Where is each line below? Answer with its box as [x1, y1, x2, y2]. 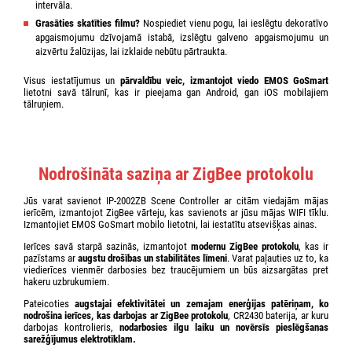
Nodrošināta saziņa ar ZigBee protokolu [38, 163, 313, 184]
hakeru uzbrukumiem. [24, 275, 109, 288]
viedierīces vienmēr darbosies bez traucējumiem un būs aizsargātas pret [24, 263, 328, 276]
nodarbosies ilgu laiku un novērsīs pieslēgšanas [119, 321, 328, 333]
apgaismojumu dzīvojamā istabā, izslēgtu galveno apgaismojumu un [35, 31, 328, 43]
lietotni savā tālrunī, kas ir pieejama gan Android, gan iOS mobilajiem [24, 86, 328, 98]
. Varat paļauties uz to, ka [227, 251, 328, 264]
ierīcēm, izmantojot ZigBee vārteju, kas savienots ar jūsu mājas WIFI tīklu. [24, 206, 328, 218]
